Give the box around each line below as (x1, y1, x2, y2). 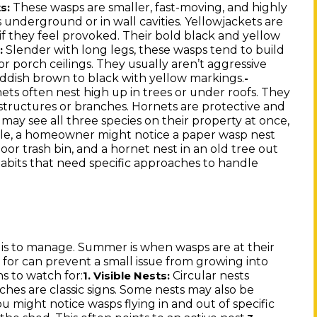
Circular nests (170, 268, 250, 282)
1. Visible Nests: (83, 269, 171, 282)
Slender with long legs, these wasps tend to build (3, 43, 285, 57)
